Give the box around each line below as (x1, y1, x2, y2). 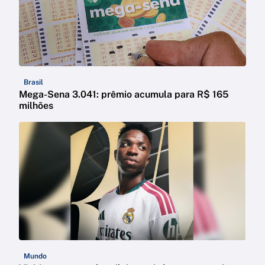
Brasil (24, 78, 43, 87)
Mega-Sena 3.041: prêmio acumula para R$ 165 (19, 89, 229, 101)
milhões (19, 100, 53, 112)
